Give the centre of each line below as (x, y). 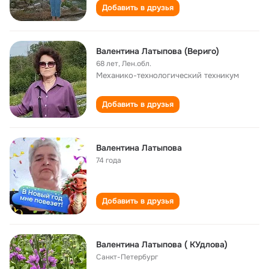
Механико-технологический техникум (168, 75)
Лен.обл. (137, 64)
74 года (109, 160)
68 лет (107, 64)
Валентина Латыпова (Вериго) (158, 51)
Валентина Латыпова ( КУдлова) (162, 244)
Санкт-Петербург (127, 257)
